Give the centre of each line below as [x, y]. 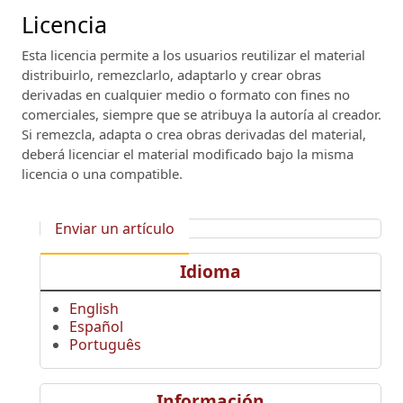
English [94, 308]
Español [96, 326]
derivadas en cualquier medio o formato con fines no [186, 94]
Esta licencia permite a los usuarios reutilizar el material [193, 54]
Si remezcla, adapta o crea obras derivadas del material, [194, 134]
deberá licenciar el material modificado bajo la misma [188, 153]
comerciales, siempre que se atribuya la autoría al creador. [201, 114]
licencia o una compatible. [102, 173]
